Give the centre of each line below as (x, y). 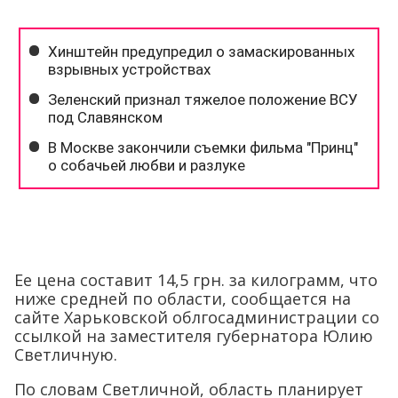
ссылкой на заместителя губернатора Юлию (194, 336)
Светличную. (66, 354)
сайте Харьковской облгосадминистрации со (197, 317)
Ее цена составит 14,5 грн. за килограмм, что (196, 280)
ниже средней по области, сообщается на (183, 298)
